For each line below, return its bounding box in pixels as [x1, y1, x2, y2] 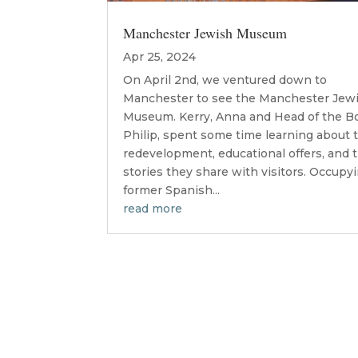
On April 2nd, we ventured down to [123, 72, 328, 87]
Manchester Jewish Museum [123, 22, 288, 42]
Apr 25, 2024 [123, 49, 197, 64]
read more [123, 201, 183, 216]
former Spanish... [123, 182, 221, 197]
